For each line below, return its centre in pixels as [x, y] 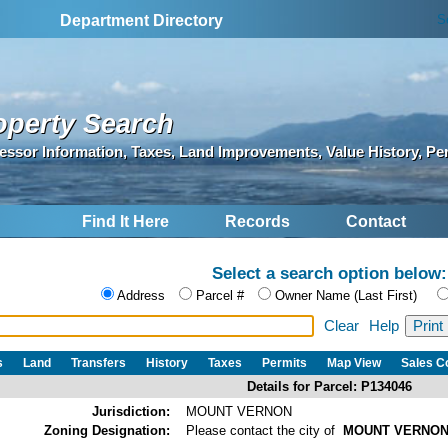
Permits [284, 362]
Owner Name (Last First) [346, 296]
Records [257, 222]
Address [141, 296]
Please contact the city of [264, 430]
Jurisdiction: [131, 411]
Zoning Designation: [107, 430]
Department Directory [142, 20]
